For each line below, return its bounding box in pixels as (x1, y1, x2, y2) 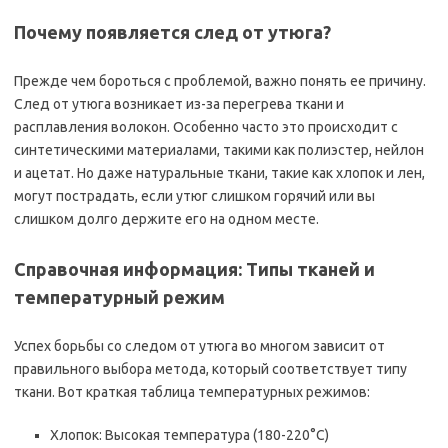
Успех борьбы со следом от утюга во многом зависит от (14, 338, 385, 354)
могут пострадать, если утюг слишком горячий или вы (14, 188, 375, 204)
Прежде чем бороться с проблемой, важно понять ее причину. (14, 73, 426, 89)
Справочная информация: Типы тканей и (14, 259, 375, 279)
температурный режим (14, 287, 225, 307)
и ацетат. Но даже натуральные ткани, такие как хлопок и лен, (14, 165, 425, 181)
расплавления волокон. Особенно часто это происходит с (14, 119, 398, 135)
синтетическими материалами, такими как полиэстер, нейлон (14, 142, 424, 158)
